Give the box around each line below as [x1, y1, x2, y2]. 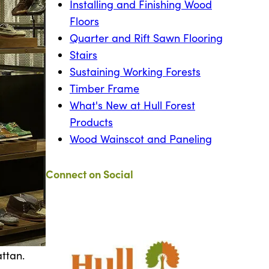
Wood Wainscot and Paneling [70, 131, 212, 147]
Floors [70, 14, 99, 29]
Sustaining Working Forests [70, 64, 201, 79]
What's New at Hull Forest [70, 98, 195, 113]
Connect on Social [46, 166, 133, 182]
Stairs [70, 47, 97, 62]
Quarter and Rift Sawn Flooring [70, 31, 223, 46]
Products [70, 115, 113, 130]
